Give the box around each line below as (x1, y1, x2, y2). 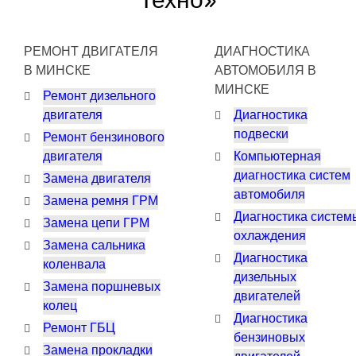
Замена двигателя (43, 171, 151, 187)
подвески (234, 126, 288, 142)
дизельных (234, 269, 296, 285)
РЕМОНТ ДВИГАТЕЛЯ (24, 44, 158, 60)
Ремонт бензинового (43, 130, 164, 145)
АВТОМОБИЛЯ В (215, 63, 316, 79)
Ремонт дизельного (43, 88, 156, 104)
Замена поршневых (43, 279, 161, 295)
